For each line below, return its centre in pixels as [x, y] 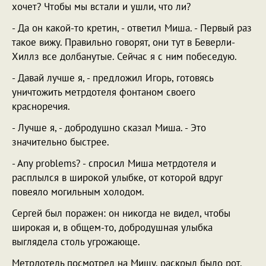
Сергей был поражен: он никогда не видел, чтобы [121, 213]
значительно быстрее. [61, 142]
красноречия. [41, 106]
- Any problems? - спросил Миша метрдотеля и [114, 163]
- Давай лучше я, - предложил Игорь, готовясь [113, 78]
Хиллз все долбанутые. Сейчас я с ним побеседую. [124, 56]
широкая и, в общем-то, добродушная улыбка [112, 227]
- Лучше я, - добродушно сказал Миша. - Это [109, 128]
